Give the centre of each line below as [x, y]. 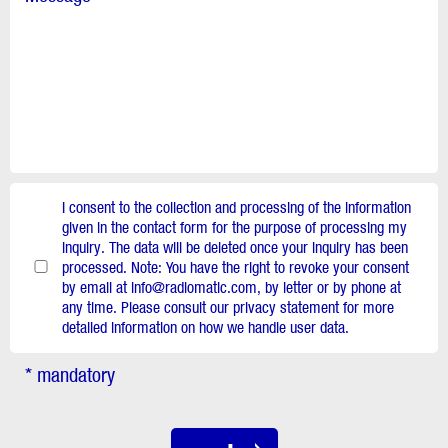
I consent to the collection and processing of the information [236, 207]
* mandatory [70, 374]
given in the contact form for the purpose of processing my [234, 227]
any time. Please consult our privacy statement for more [227, 307]
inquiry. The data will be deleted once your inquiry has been [234, 247]
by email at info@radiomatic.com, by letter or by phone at [231, 287]
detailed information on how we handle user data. [205, 327]
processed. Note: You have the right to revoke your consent [235, 267]
